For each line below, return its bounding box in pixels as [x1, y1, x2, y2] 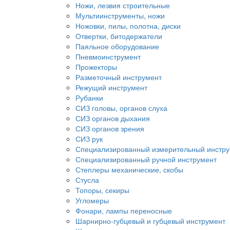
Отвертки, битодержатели [75, 31, 162, 42]
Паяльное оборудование [75, 41, 159, 52]
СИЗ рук [75, 133, 103, 144]
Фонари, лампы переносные [75, 205, 172, 216]
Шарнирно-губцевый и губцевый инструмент [75, 216, 225, 226]
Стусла [75, 175, 99, 185]
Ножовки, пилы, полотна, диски [75, 21, 181, 31]
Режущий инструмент [75, 82, 147, 93]
